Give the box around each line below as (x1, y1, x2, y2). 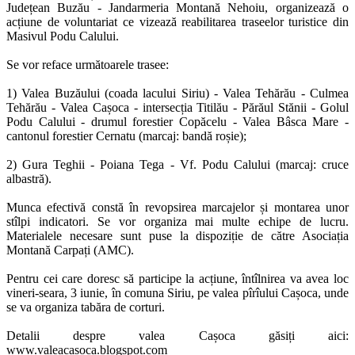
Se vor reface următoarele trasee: (6, 58, 169, 72)
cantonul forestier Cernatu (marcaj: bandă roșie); (6, 129, 246, 143)
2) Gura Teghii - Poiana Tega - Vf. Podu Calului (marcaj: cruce (6, 158, 349, 172)
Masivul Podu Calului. (6, 29, 119, 44)
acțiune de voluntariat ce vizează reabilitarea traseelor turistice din (6, 15, 349, 29)
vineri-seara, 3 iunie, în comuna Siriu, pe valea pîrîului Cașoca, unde (6, 286, 349, 300)
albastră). (6, 172, 52, 186)
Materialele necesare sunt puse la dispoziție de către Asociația (6, 229, 349, 243)
